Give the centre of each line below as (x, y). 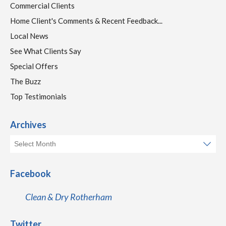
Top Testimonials (38, 96)
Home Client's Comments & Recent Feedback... (86, 20)
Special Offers (34, 66)
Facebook (31, 173)
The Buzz (25, 81)
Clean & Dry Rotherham (69, 196)
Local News (29, 36)
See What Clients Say (46, 51)
